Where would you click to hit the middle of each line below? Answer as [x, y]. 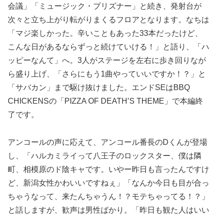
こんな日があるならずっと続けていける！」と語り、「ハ [108, 47]
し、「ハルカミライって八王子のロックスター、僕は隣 [105, 156]
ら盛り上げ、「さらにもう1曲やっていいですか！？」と [107, 74]
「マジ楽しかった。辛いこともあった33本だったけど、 [105, 33]
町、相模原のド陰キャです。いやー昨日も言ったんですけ [108, 170]
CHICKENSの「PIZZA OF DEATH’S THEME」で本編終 [105, 101]
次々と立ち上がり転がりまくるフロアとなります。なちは [108, 20]
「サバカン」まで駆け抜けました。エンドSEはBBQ [99, 88]
